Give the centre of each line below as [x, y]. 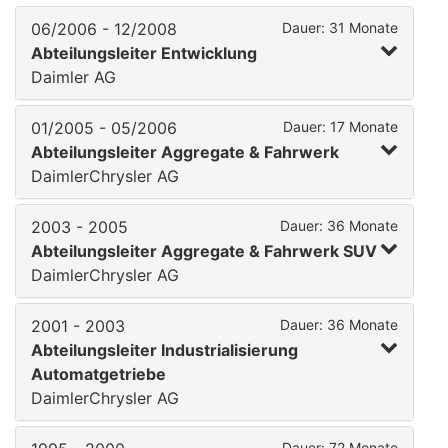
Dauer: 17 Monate [340, 126]
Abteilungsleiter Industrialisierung [164, 350]
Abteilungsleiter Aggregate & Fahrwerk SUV [204, 251]
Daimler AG [73, 77]
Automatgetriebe [98, 374]
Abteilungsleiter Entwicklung [144, 53]
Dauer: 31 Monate [340, 27]
